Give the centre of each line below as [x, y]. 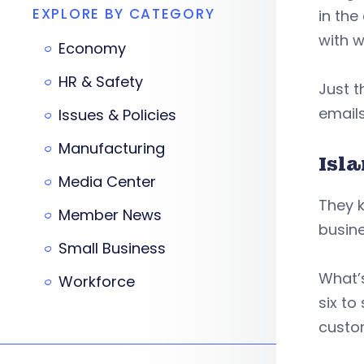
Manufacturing [112, 148]
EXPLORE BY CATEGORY [124, 13]
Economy [92, 48]
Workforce [97, 281]
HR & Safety [101, 81]
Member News [110, 214]
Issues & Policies [117, 115]
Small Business [112, 248]
